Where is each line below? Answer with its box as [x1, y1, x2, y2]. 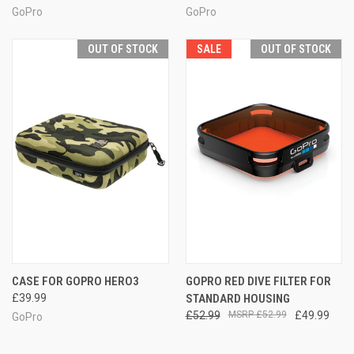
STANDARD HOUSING [185, 291, 290, 306]
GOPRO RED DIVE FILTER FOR [185, 273, 331, 288]
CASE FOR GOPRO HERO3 [12, 273, 139, 288]
